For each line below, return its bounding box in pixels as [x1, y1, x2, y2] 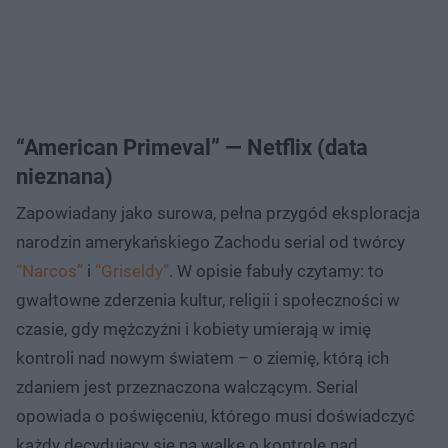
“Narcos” [16, 260, 83, 281]
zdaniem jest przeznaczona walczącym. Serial [16, 376, 358, 397]
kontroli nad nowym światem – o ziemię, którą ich [16, 347, 389, 368]
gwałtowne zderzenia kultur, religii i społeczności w [16, 289, 400, 310]
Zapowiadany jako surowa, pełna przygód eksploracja [16, 202, 420, 223]
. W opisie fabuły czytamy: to [169, 260, 384, 281]
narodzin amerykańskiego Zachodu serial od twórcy [16, 231, 405, 252]
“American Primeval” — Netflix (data [16, 134, 368, 160]
